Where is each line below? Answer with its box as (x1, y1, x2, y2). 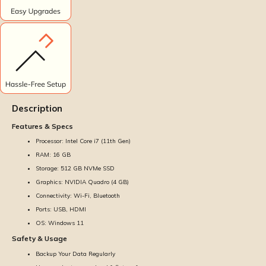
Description (12, 103, 62, 115)
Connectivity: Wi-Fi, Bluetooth (36, 192, 120, 200)
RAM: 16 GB (36, 151, 71, 159)
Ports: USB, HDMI (36, 205, 86, 214)
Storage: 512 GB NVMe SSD (36, 164, 115, 173)
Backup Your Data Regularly (36, 249, 115, 258)
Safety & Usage (12, 234, 67, 243)
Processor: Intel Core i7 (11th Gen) (36, 137, 131, 145)
